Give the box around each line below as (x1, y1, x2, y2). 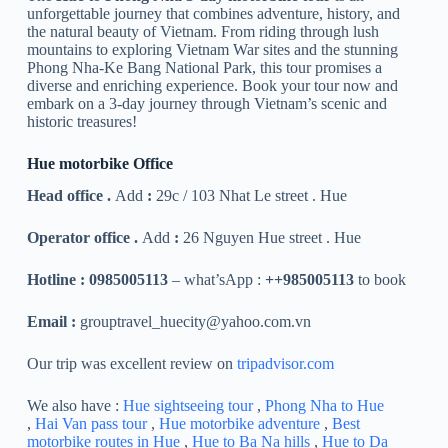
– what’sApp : (167, 271, 265, 289)
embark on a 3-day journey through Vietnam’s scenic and (26, 94, 387, 112)
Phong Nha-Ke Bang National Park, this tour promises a (26, 58, 382, 76)
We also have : (26, 397, 123, 415)
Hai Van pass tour (34, 415, 147, 433)
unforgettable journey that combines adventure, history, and (26, 4, 400, 22)
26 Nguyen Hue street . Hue (182, 229, 361, 247)
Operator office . (26, 229, 142, 247)
